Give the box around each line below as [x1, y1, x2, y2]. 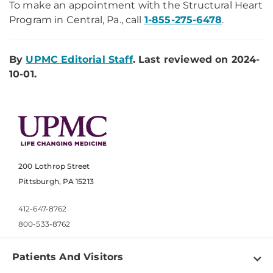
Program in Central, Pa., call [9, 14, 144, 26]
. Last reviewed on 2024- [132, 54, 260, 65]
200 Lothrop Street [18, 161, 90, 171]
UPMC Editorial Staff [26, 54, 133, 65]
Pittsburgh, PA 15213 [18, 177, 94, 186]
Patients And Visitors [12, 251, 124, 263]
